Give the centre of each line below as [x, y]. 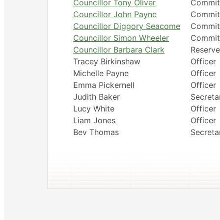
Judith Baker [96, 96]
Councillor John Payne [115, 14]
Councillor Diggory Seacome [126, 26]
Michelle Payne [101, 73]
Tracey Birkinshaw [107, 61]
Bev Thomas [96, 132]
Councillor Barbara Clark [119, 49]
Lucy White [94, 108]
